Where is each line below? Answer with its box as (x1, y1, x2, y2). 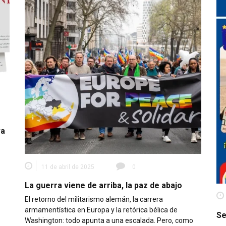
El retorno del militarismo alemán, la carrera (25, 195, 163, 203)
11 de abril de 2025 (41, 163, 94, 171)
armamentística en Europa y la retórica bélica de (25, 205, 178, 214)
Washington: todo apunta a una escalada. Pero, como (25, 216, 193, 224)
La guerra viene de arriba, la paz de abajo (25, 180, 182, 190)
